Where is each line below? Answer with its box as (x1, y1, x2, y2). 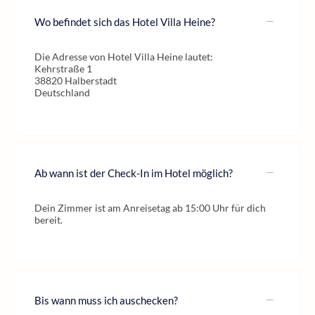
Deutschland (34, 86, 90, 98)
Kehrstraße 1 (34, 63, 92, 75)
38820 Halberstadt (34, 75, 117, 86)
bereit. (34, 214, 63, 226)
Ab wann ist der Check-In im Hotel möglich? (34, 166, 233, 179)
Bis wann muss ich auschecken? (34, 293, 178, 307)
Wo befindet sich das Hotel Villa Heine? (34, 15, 215, 28)
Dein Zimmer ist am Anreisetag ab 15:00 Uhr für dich (34, 202, 266, 214)
